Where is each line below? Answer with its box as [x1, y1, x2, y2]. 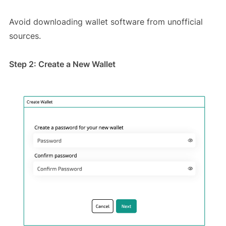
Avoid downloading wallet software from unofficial [9, 17, 203, 27]
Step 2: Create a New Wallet [9, 59, 116, 70]
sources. [9, 31, 41, 41]
